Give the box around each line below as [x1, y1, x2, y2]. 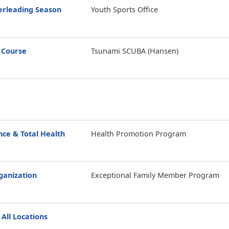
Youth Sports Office [90, 5, 158, 14]
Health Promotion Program [90, 129, 186, 139]
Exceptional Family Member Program [90, 170, 219, 180]
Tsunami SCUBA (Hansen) [90, 46, 178, 56]
